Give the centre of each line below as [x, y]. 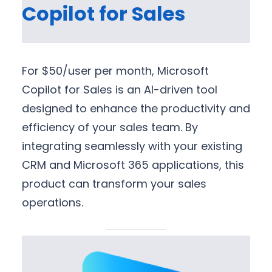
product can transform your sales [114, 184]
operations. [53, 203]
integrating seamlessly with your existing [132, 146]
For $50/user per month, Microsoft [115, 71]
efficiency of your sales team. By [110, 127]
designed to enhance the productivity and [136, 109]
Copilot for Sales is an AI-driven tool [120, 90]
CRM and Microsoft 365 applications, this [133, 165]
